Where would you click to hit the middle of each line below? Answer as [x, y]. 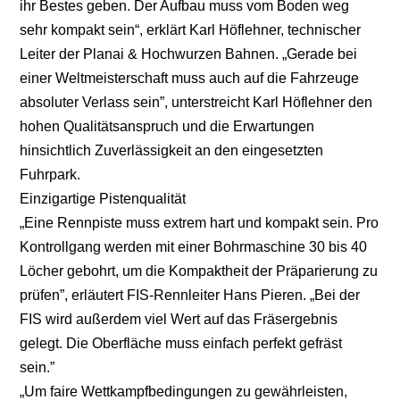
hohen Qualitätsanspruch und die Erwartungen [167, 126]
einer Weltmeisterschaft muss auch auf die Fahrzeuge [190, 78]
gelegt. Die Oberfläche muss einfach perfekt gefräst [181, 343]
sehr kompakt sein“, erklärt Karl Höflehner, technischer [191, 29]
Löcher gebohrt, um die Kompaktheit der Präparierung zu [199, 271]
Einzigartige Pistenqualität [103, 198]
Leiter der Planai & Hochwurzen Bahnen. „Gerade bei [189, 54]
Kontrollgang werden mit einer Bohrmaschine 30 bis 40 [194, 246]
